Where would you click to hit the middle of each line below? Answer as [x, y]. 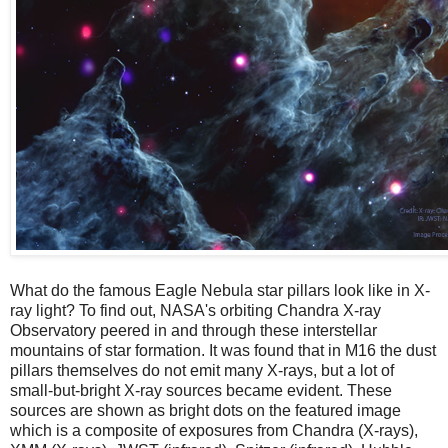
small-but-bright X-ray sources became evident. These [201, 391]
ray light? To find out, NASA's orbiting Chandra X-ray [195, 311]
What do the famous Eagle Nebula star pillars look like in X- [220, 291]
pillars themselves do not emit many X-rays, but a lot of [202, 371]
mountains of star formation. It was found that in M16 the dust [223, 351]
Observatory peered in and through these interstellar [193, 331]
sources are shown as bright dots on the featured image [205, 411]
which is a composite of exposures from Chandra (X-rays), [214, 431]
